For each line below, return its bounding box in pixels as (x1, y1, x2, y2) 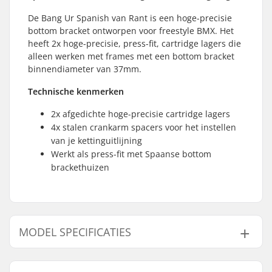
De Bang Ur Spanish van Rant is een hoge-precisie (28, 12, 232, 24)
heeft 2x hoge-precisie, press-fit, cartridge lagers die (28, 38, 241, 49)
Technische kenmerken (28, 86, 124, 97)
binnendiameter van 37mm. (28, 63, 141, 75)
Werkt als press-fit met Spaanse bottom (51, 148, 211, 160)
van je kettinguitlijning (51, 135, 142, 146)
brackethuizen (51, 161, 109, 173)
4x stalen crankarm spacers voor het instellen (51, 121, 236, 133)
